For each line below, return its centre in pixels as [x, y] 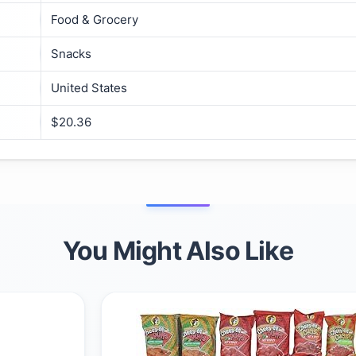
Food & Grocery [95, 19]
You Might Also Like [178, 250]
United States [89, 87]
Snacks [71, 53]
